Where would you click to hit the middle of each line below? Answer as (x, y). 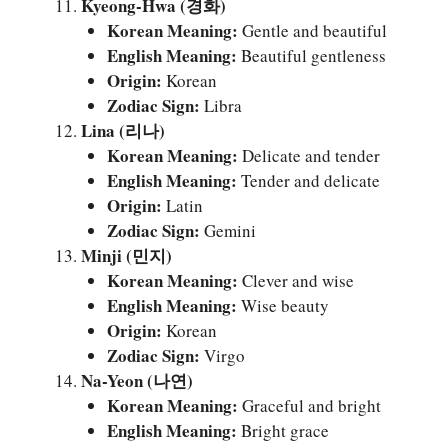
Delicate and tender (308, 155)
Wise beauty (282, 305)
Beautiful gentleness (311, 55)
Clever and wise (295, 280)
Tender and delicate (308, 180)
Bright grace (282, 430)
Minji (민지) (126, 255)
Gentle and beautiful (312, 30)
